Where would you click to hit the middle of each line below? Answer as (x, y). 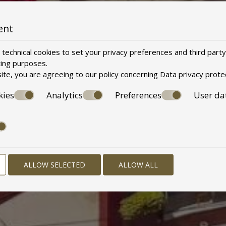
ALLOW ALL (138, 164)
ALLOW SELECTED (54, 164)
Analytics (65, 95)
